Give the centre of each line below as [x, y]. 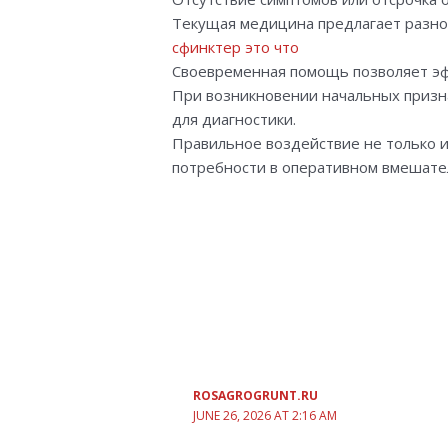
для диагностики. [234, 119]
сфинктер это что [236, 47]
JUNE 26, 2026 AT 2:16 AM [264, 415]
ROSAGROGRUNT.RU [255, 395]
